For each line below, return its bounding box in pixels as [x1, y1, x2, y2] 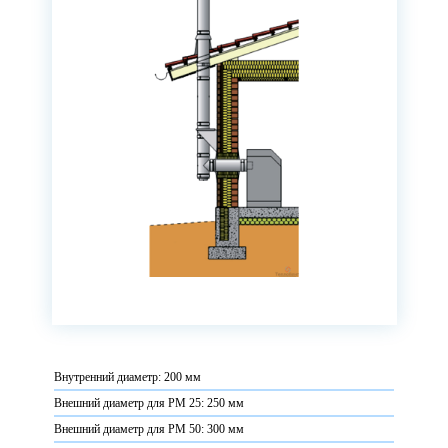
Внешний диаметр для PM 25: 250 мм [54, 396, 244, 410]
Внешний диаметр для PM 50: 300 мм [54, 422, 244, 436]
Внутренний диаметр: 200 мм [54, 370, 201, 384]
